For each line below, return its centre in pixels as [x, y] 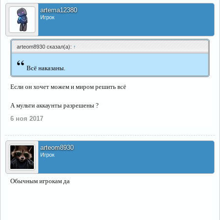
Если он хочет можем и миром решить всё [68, 87]
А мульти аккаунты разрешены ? [55, 105]
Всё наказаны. [46, 68]
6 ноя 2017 [27, 119]
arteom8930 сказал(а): [45, 47]
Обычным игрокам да [40, 181]
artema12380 [59, 10]
